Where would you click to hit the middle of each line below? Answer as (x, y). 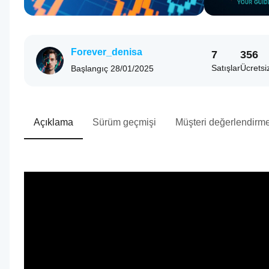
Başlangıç (89, 68)
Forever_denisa (107, 52)
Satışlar (226, 68)
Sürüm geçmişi (124, 122)
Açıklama (53, 122)
